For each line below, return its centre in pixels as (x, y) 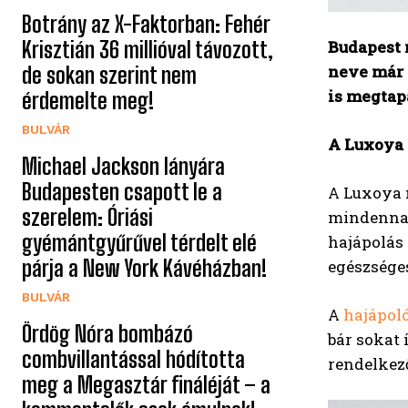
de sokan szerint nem (109, 75)
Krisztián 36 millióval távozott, (148, 49)
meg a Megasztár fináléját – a (146, 384)
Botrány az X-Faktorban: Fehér (146, 24)
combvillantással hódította (133, 359)
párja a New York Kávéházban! (144, 268)
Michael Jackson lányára (123, 166)
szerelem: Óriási (87, 217)
